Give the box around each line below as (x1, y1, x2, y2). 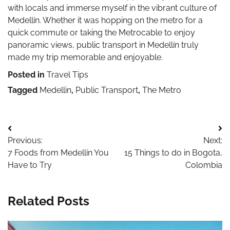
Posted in (8, 70, 47, 80)
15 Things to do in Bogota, (124, 148, 222, 158)
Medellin (40, 85, 71, 95)
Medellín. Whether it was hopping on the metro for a (8, 15, 203, 26)
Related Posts (8, 193, 89, 208)
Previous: (8, 136, 43, 146)
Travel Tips (47, 70, 88, 80)
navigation (7, 142, 70, 157)
